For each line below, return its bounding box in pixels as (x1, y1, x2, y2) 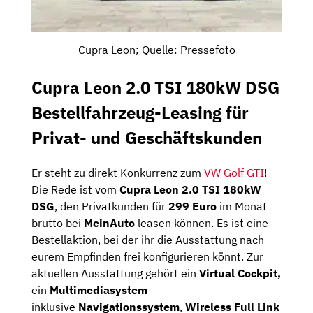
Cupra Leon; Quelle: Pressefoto (78, 43, 235, 57)
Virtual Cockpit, (199, 266, 281, 281)
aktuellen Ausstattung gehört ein (31, 266, 199, 281)
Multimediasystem (50, 283, 147, 298)
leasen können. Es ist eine (135, 216, 268, 231)
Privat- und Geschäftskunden (31, 126, 262, 150)
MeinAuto (84, 216, 135, 231)
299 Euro (168, 199, 217, 214)
